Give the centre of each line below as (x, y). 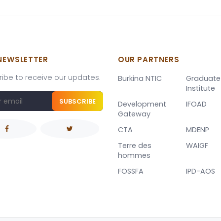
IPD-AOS (200, 171)
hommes (134, 156)
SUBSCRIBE (77, 101)
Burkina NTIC (140, 79)
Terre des (135, 146)
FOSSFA (131, 171)
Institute (200, 89)
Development (142, 104)
